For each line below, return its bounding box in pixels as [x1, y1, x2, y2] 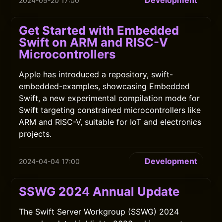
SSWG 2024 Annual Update [19, 184, 180, 199]
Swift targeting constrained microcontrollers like [19, 105, 201, 115]
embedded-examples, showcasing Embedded [19, 81, 190, 91]
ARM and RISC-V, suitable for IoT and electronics [19, 117, 202, 127]
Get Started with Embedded [19, 23, 179, 38]
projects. [19, 129, 52, 139]
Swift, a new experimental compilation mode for [19, 93, 200, 103]
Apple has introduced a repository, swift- [19, 69, 173, 79]
